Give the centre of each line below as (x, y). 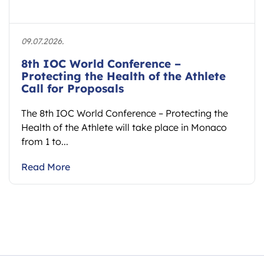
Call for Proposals (72, 88)
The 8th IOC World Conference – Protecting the (125, 113)
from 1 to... (45, 141)
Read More (46, 166)
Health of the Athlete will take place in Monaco (124, 127)
